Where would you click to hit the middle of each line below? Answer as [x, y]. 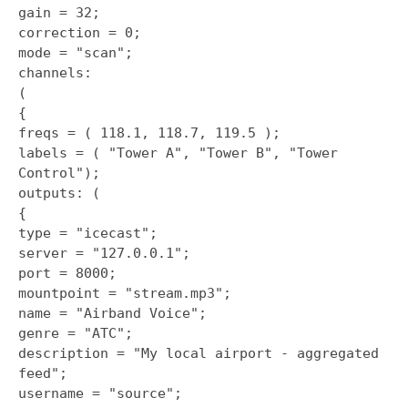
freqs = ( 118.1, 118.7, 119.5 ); [149, 133]
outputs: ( [59, 193]
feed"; [43, 373]
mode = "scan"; [76, 52]
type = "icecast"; [88, 233]
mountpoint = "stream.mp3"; [125, 293]
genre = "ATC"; [76, 333]
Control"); [59, 173]
